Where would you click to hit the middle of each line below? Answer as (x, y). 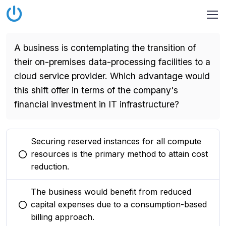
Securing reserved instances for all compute (116, 141)
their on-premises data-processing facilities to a (112, 62)
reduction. (50, 166)
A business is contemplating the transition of (105, 48)
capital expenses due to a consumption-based (119, 204)
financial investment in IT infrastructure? (97, 104)
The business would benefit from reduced (111, 192)
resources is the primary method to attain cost (119, 154)
